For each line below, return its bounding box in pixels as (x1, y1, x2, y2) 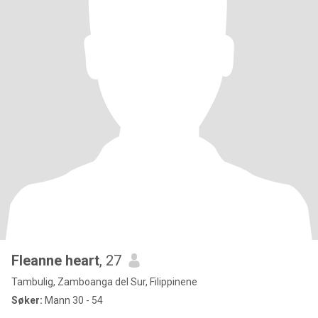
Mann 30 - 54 (43, 295, 103, 306)
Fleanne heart (11, 252, 99, 269)
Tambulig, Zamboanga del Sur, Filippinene (11, 276, 197, 287)
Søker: (11, 295, 43, 306)
